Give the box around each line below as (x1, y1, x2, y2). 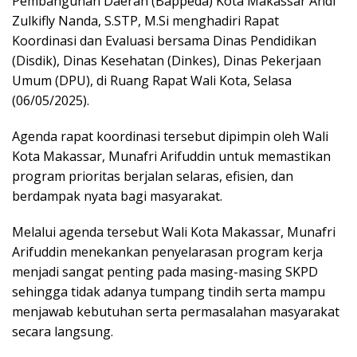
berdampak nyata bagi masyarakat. (12, 187, 222, 206)
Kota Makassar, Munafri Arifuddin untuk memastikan (12, 147, 331, 166)
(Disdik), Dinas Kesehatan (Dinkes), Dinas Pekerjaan (12, 52, 321, 70)
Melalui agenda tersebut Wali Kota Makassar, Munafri (12, 223, 335, 241)
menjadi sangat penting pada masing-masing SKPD (12, 263, 318, 281)
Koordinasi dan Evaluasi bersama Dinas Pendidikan (12, 32, 316, 50)
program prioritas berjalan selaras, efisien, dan (12, 167, 293, 186)
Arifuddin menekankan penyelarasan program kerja (12, 243, 323, 261)
